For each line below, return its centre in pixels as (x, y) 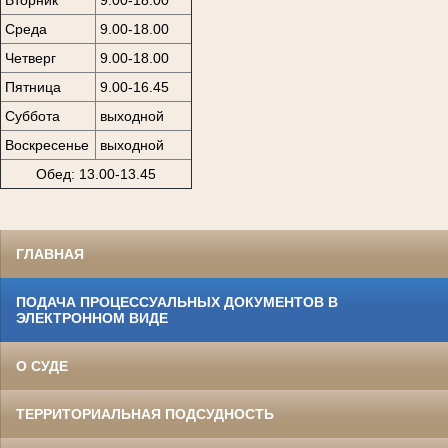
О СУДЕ (42, 365)
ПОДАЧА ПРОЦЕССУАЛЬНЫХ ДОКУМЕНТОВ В (177, 301)
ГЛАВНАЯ (50, 253)
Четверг (30, 57)
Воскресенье (46, 144)
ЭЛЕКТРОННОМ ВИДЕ (92, 317)
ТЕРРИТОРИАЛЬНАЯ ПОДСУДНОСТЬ (145, 413)
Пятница (32, 86)
